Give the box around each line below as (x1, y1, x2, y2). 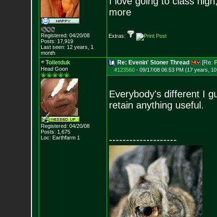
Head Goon (40, 66, 68, 72)
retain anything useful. (108, 100, 204, 110)
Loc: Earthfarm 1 (40, 135, 80, 140)
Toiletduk (45, 59, 70, 66)
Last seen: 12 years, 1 (40, 44, 93, 50)
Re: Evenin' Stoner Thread (117, 59, 189, 66)
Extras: (108, 33, 127, 39)
